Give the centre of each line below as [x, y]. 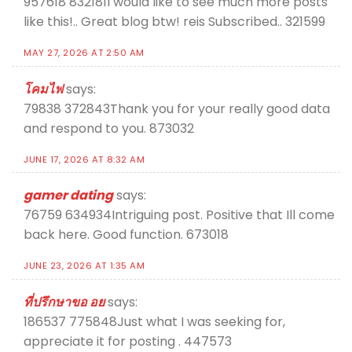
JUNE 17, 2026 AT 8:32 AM [84, 159]
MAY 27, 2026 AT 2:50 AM [84, 53]
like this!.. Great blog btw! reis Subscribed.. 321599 [174, 22]
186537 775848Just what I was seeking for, [154, 321]
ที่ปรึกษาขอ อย [64, 302]
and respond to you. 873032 [109, 128]
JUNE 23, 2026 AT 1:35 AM [84, 265]
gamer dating [68, 196]
